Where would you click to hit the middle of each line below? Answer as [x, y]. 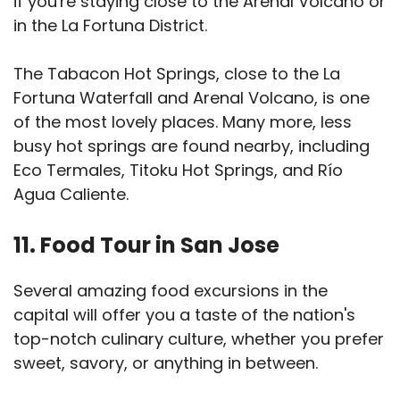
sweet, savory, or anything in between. [168, 363]
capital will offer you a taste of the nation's [184, 315]
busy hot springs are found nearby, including [192, 146]
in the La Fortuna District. [112, 26]
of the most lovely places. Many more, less [183, 122]
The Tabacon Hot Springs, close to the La [177, 74]
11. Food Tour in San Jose [146, 246]
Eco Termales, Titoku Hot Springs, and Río [178, 171]
